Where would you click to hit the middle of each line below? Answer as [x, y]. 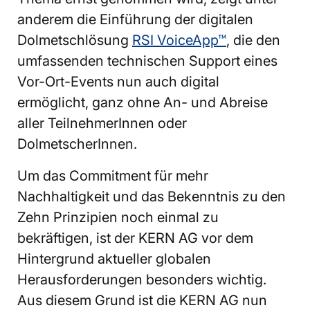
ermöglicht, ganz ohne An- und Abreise [143, 102]
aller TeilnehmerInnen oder [102, 123]
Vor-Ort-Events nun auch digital [118, 81]
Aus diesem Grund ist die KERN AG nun [142, 300]
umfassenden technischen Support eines [147, 61]
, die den [253, 40]
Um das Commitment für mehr [113, 175]
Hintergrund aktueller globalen [114, 258]
